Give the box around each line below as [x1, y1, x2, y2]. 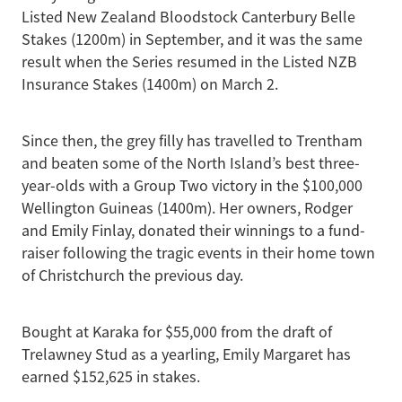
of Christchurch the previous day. [22, 266, 243, 286]
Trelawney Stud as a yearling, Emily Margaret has [22, 345, 351, 365]
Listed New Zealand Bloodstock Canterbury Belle [22, 7, 355, 28]
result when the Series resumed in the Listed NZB [22, 52, 357, 73]
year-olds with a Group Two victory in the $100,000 [22, 176, 363, 197]
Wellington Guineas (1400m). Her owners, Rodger [22, 198, 353, 219]
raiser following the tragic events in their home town [22, 243, 375, 264]
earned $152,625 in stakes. [22, 367, 200, 388]
